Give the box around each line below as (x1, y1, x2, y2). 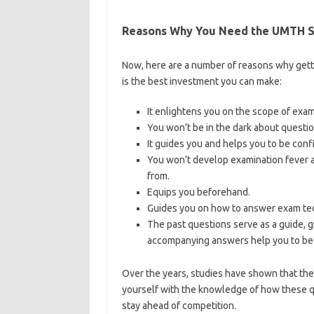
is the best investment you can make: (121, 76, 282, 87)
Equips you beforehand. (146, 186, 250, 198)
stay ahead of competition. (121, 300, 236, 311)
